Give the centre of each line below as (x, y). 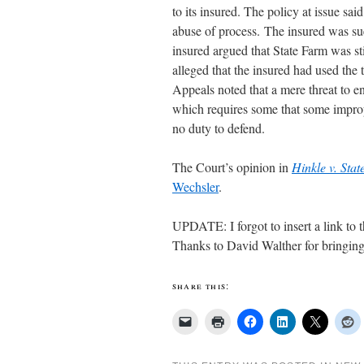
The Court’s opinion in (232, 167)
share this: (201, 285)
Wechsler (195, 186)
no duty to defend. (219, 128)
